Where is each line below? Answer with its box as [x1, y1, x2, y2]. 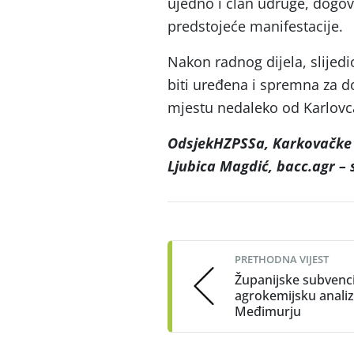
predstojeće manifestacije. [168, 16, 343, 36]
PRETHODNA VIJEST [235, 251, 329, 266]
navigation [167, 224, 274, 254]
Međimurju [235, 302, 301, 320]
